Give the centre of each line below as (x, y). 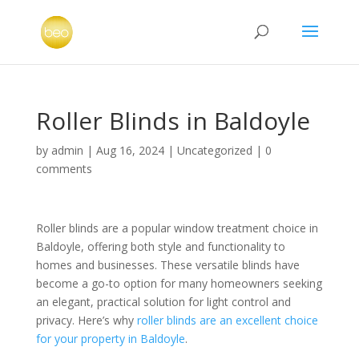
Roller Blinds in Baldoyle (173, 121)
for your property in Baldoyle (110, 339)
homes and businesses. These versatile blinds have (167, 265)
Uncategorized (214, 150)
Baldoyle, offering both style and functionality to (160, 246)
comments (64, 169)
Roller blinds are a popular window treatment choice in (177, 228)
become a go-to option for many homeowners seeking (179, 283)
